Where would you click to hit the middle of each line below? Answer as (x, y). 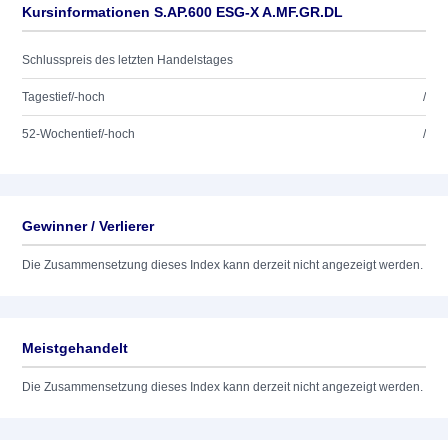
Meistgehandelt (75, 348)
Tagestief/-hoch (63, 97)
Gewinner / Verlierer (88, 226)
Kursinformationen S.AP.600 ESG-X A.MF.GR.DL (182, 12)
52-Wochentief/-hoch (78, 134)
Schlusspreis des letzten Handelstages (127, 60)
